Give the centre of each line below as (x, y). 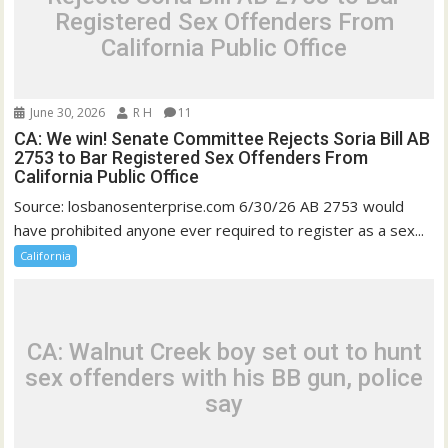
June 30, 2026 (66, 112)
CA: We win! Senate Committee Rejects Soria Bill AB (222, 138)
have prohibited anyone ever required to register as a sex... (219, 229)
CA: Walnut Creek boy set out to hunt (224, 352)
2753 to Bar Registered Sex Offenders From (191, 157)
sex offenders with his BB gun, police (224, 378)
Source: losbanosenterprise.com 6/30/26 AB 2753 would (209, 205)
